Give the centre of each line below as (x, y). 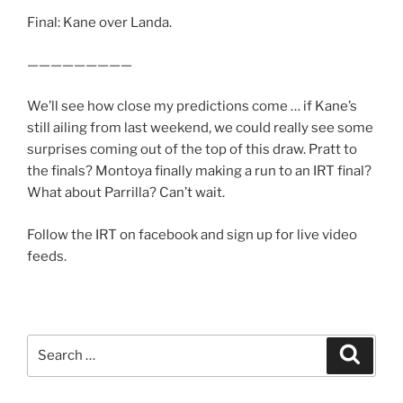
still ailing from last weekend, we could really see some (200, 128)
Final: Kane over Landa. (99, 23)
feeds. (47, 256)
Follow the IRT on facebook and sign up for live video (192, 234)
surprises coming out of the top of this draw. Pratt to (192, 150)
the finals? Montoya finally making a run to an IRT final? (199, 171)
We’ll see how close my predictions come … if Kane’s (192, 107)
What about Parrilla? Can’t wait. (126, 193)
